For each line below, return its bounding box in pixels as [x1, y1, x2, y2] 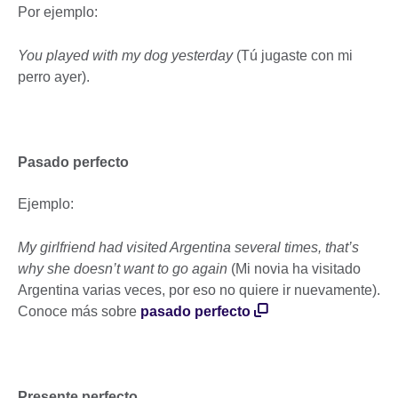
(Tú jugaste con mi [236, 48, 353, 64]
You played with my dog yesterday [18, 48, 236, 64]
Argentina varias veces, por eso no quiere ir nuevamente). [18, 283, 380, 298]
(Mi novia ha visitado [231, 261, 361, 277]
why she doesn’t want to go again [18, 261, 231, 277]
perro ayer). [18, 69, 90, 85]
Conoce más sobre [18, 304, 140, 320]
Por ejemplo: [18, 4, 98, 20]
